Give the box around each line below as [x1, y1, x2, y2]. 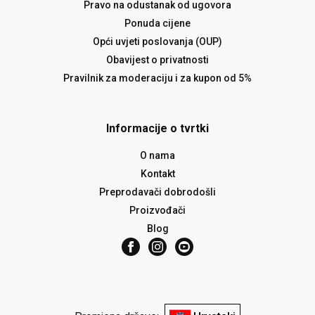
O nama [140, 150, 175, 162]
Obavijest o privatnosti [106, 54, 209, 66]
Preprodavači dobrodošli [99, 186, 216, 198]
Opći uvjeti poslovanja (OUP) [93, 36, 222, 48]
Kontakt [140, 168, 175, 180]
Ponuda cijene [124, 18, 191, 30]
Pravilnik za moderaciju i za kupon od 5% [63, 72, 252, 84]
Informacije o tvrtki [106, 122, 209, 136]
